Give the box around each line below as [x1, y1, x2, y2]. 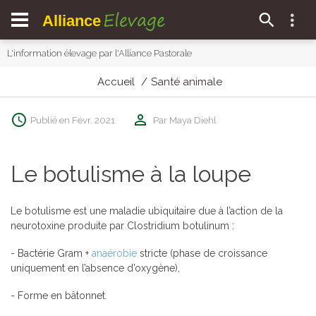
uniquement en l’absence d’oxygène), [11, 262, 180, 274]
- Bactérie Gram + [11, 248, 92, 259]
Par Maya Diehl [153, 114, 217, 126]
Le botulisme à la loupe [11, 161, 251, 187]
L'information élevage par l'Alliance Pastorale [7, 48, 192, 59]
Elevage [103, 5, 165, 35]
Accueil [97, 75, 135, 88]
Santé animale [151, 75, 222, 88]
